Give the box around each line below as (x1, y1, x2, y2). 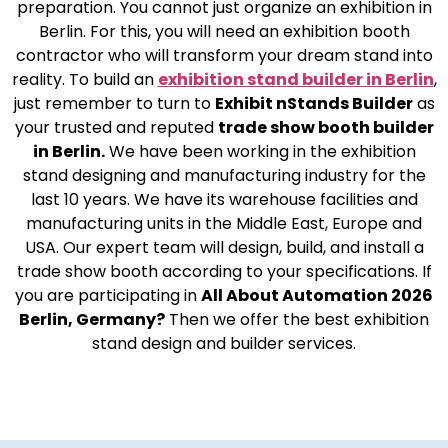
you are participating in (15, 283, 201, 307)
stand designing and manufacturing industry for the (22, 163, 426, 187)
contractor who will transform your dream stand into (15, 43, 433, 67)
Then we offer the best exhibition (165, 307, 429, 331)
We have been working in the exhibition (104, 139, 416, 163)
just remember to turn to (13, 91, 215, 115)
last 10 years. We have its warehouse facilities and (30, 187, 418, 211)
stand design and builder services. (92, 331, 356, 355)
